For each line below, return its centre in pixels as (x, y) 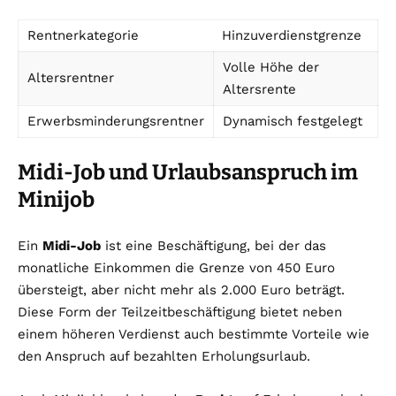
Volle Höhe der (271, 68)
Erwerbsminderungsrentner (116, 122)
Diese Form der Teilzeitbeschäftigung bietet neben (180, 312)
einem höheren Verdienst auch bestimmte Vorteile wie (194, 335)
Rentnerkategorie (83, 36)
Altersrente (259, 90)
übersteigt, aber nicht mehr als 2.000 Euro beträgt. (181, 290)
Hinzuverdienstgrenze (292, 36)
